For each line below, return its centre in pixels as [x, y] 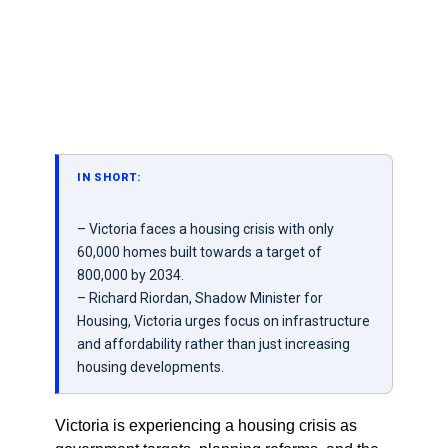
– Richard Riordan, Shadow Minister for [199, 298]
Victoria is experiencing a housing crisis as [205, 425]
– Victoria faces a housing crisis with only [205, 229]
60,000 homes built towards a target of [199, 252]
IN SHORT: [108, 177]
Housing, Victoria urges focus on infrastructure [223, 321]
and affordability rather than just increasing [213, 344]
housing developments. [150, 367]
